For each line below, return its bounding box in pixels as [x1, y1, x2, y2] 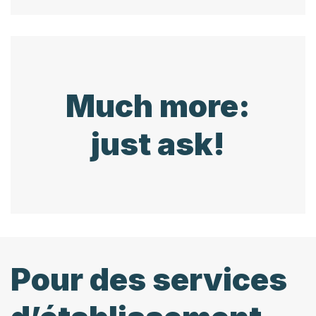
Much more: [66, 86, 250, 125]
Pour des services [11, 260, 287, 298]
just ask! [91, 124, 225, 163]
